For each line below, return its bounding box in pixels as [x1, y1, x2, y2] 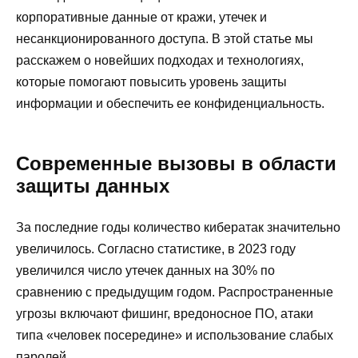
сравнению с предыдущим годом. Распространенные [16, 285, 333, 299]
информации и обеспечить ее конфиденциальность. [16, 97, 324, 110]
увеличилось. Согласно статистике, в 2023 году [16, 242, 296, 256]
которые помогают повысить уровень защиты [16, 75, 287, 89]
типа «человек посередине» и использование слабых [16, 328, 333, 342]
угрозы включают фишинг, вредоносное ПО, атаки [16, 307, 313, 320]
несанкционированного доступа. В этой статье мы [16, 32, 313, 46]
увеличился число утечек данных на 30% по [16, 264, 275, 277]
